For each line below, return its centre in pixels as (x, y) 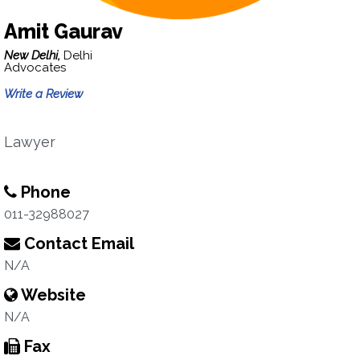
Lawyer (30, 142)
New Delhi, (34, 55)
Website (52, 295)
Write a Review (43, 94)
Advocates (35, 67)
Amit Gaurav (63, 31)
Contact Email (77, 243)
